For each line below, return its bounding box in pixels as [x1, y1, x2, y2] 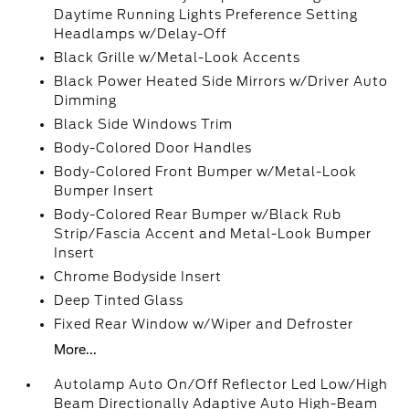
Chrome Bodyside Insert [54, 269, 223, 284]
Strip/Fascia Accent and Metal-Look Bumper [54, 226, 372, 241]
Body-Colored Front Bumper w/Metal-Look [54, 164, 358, 179]
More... [54, 342, 98, 357]
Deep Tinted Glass [54, 293, 184, 308]
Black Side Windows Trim [54, 117, 234, 131]
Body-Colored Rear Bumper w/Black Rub [54, 207, 342, 222]
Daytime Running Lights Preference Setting [54, 7, 359, 22]
